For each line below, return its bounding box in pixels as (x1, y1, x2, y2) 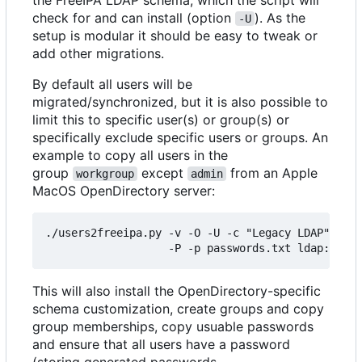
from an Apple (226, 164, 322, 181)
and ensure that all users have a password (32, 335, 290, 352)
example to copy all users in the (32, 146, 228, 163)
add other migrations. (32, 44, 164, 61)
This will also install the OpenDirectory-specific (32, 282, 321, 299)
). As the (255, 9, 309, 26)
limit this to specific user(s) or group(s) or (32, 111, 289, 128)
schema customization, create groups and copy (32, 300, 324, 317)
